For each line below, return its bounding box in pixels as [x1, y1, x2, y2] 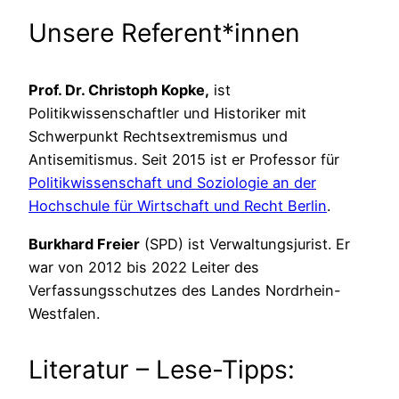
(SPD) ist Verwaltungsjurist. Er [140, 234, 350, 253]
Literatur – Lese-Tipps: [28, 354, 295, 385]
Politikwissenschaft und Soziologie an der [28, 174, 316, 192]
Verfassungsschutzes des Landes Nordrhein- [28, 281, 341, 299]
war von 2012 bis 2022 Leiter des [28, 257, 259, 276]
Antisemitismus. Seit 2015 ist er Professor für [28, 151, 339, 169]
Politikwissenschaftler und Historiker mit [28, 104, 306, 123]
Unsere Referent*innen [28, 18, 300, 49]
